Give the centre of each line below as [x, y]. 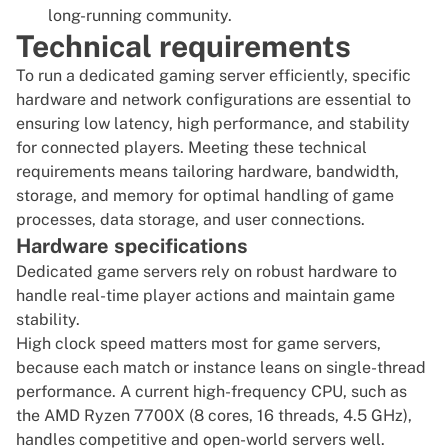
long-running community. [140, 16]
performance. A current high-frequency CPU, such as [211, 392]
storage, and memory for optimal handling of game [205, 196]
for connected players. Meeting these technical [191, 148]
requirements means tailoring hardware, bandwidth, [207, 172]
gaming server [212, 76]
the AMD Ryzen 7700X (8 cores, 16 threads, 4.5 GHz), [214, 416]
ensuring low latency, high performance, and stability [213, 124]
